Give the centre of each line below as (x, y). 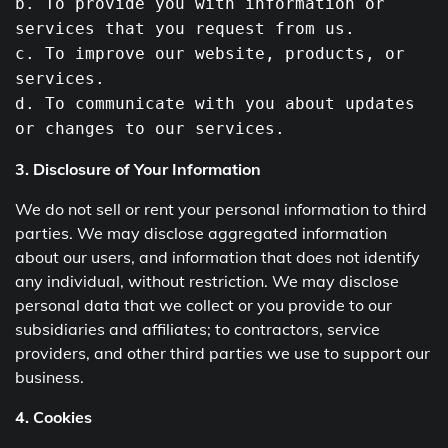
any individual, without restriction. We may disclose (207, 280)
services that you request (145, 28)
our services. (215, 128)
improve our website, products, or (235, 53)
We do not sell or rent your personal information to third (221, 208)
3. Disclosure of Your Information (138, 168)
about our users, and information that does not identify (217, 256)
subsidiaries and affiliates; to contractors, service (197, 328)
